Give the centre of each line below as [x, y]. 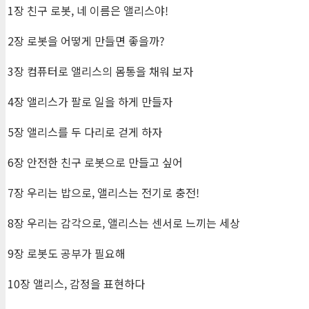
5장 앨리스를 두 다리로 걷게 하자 [85, 132]
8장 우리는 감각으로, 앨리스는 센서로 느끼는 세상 [124, 223]
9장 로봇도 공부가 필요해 [67, 253]
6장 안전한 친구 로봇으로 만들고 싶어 [95, 162]
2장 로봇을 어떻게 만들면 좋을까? [86, 41]
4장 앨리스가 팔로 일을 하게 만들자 [90, 102]
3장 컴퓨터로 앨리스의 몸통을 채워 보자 [100, 71]
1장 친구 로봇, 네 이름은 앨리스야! [88, 11]
